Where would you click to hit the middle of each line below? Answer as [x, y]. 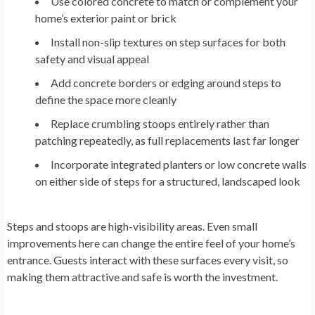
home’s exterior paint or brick [106, 18]
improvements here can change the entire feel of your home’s [151, 243]
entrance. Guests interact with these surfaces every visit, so [148, 260]
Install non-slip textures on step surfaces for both [168, 42]
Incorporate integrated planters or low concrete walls [179, 165]
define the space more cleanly [106, 100]
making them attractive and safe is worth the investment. [142, 277]
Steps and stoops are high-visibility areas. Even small [132, 226]
